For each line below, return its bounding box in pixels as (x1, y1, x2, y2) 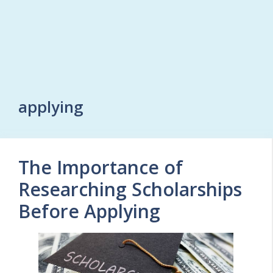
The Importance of (18, 155, 183, 180)
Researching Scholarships (18, 177, 242, 202)
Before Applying (18, 199, 160, 224)
